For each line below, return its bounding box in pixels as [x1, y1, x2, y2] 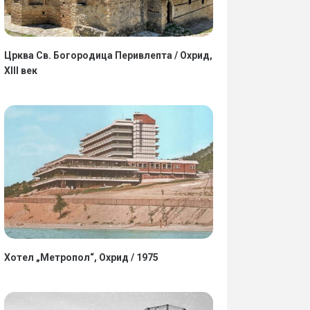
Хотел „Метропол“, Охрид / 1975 [3, 251, 158, 263]
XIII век [3, 64, 37, 76]
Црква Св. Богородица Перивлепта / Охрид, [3, 49, 212, 61]
